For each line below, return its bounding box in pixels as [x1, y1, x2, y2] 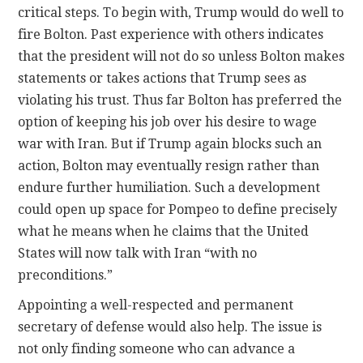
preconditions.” [18, 267, 113, 284]
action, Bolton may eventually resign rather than [18, 158, 320, 174]
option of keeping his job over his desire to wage [18, 114, 318, 130]
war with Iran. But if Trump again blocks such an [18, 136, 322, 152]
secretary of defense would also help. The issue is [18, 319, 322, 335]
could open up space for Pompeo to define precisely [18, 202, 338, 218]
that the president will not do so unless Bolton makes [18, 49, 345, 65]
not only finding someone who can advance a [18, 341, 296, 357]
